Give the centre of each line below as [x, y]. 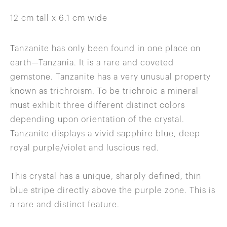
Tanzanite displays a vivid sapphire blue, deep [105, 134]
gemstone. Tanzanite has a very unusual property [110, 77]
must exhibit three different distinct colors [98, 105]
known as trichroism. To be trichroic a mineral [104, 91]
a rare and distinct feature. [65, 204]
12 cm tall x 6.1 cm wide [59, 18]
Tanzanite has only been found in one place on [105, 48]
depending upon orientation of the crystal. [97, 119]
